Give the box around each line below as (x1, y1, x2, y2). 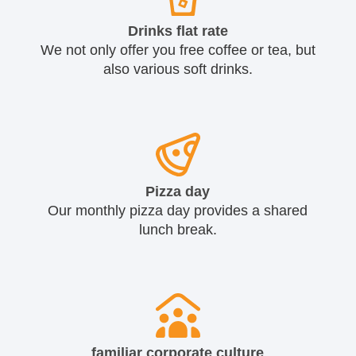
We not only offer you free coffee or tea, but (40, 41, 315, 58)
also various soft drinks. (103, 60, 253, 77)
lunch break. (138, 222, 217, 238)
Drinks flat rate (127, 22, 228, 39)
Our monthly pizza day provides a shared (48, 203, 308, 219)
